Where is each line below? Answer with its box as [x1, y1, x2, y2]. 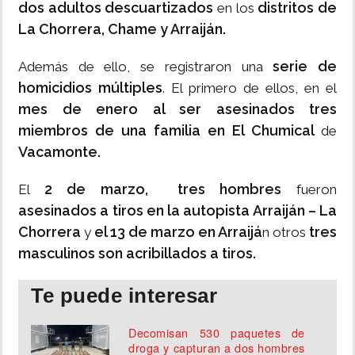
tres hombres [177, 181, 282, 198]
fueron [281, 181, 338, 198]
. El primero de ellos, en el [162, 80, 337, 97]
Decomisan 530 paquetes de [128, 324, 305, 342]
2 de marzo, [44, 181, 163, 198]
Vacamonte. [18, 143, 101, 161]
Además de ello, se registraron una [18, 59, 273, 75]
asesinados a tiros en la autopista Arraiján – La [18, 202, 337, 219]
